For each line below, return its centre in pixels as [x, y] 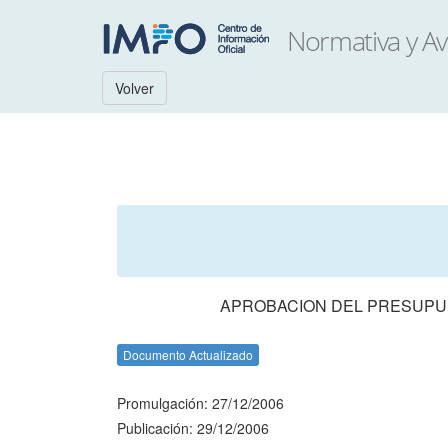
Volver [134, 88]
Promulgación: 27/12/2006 [200, 403]
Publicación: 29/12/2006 [193, 428]
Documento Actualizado [188, 354]
